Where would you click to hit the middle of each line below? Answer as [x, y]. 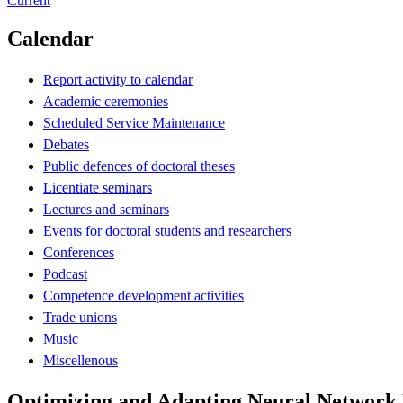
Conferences [79, 252]
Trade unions [80, 317]
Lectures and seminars [106, 209]
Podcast [65, 273]
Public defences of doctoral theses [139, 166]
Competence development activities [143, 295]
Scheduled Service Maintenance [134, 122]
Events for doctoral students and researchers [167, 230]
